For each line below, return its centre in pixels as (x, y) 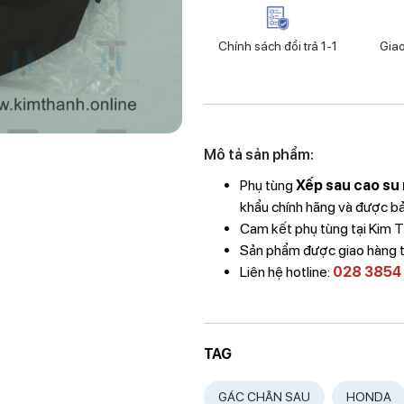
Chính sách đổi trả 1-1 (277, 46)
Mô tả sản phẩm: (259, 155)
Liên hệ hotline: (287, 272)
